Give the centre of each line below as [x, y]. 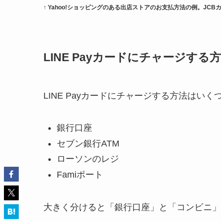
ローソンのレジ [88, 159]
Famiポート [80, 174]
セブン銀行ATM [88, 143]
